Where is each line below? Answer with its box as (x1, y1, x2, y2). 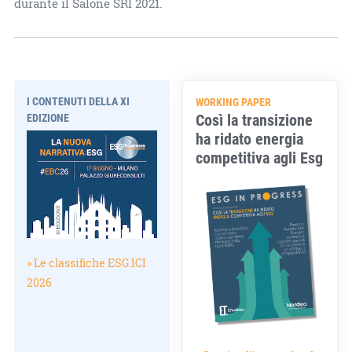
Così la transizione (196, 108, 313, 130)
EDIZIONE (26, 109, 69, 125)
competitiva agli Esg (196, 146, 324, 167)
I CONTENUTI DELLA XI (26, 93, 130, 108)
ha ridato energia (196, 127, 304, 148)
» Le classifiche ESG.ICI (26, 255, 146, 271)
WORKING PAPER (196, 93, 272, 109)
